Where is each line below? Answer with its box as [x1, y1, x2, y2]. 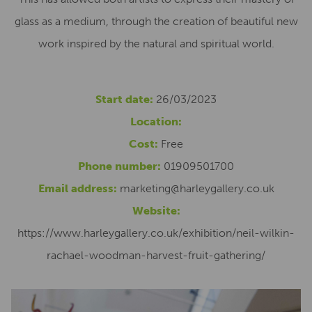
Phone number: [78, 159, 161, 173]
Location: [130, 115, 182, 128]
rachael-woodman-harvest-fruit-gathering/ [47, 249, 265, 262]
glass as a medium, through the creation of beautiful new [14, 15, 298, 28]
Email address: [38, 182, 117, 195]
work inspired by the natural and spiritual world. [38, 37, 274, 50]
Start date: [95, 93, 153, 106]
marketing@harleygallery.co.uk [119, 182, 274, 195]
